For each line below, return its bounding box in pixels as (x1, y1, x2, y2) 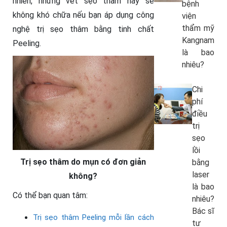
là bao (181, 48, 214, 57)
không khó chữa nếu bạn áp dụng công (13, 10, 154, 20)
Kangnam (181, 35, 214, 45)
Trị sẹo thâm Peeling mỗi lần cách (33, 212, 154, 222)
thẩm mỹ (181, 23, 214, 33)
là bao (192, 182, 214, 192)
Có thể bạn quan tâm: (13, 190, 88, 200)
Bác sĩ (192, 206, 214, 216)
